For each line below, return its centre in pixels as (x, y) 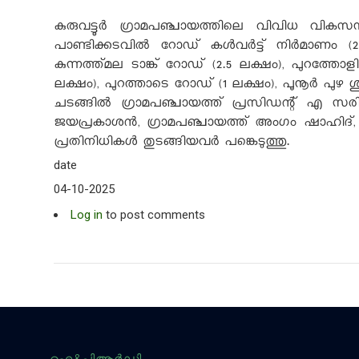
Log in (87, 215)
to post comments (154, 215)
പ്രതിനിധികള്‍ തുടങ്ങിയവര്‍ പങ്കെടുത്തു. (171, 143)
